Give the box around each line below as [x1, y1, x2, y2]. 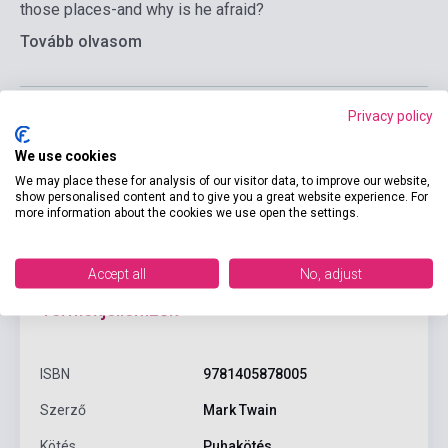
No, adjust [300, 265, 362, 281]
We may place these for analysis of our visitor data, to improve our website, [15, 173, 430, 187]
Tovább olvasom [20, 32, 142, 52]
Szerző [40, 402, 86, 419]
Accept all [88, 265, 146, 281]
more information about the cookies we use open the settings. [15, 205, 359, 219]
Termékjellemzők [40, 299, 178, 321]
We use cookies [15, 147, 117, 163]
